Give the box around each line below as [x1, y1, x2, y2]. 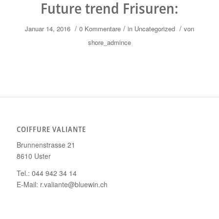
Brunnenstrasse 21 [16, 139, 75, 150]
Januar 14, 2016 [24, 23, 70, 33]
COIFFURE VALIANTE [16, 124, 86, 134]
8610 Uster [16, 151, 51, 161]
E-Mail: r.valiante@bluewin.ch [16, 179, 108, 189]
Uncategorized [134, 23, 175, 33]
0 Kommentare [79, 23, 121, 33]
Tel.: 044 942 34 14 [16, 168, 77, 178]
